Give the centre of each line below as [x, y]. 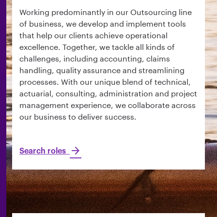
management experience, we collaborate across [108, 105]
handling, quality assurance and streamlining [102, 70]
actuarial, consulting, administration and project [108, 93]
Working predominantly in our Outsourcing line [106, 12]
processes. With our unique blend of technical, [105, 81]
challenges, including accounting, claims [95, 58]
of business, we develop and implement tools [103, 23]
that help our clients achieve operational [93, 35]
